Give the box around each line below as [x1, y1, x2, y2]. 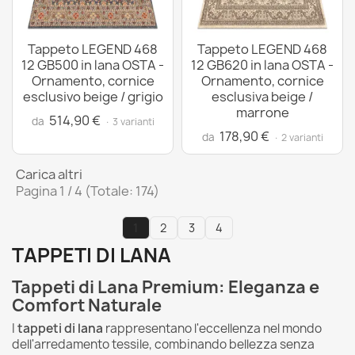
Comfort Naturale [12, 293, 162, 317]
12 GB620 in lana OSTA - [191, 56, 334, 74]
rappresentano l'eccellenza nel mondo [103, 319, 322, 337]
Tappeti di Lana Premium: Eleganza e [12, 275, 319, 299]
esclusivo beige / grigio [22, 88, 163, 105]
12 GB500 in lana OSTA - [21, 56, 164, 74]
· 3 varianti [104, 115, 155, 128]
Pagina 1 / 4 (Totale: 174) [16, 182, 159, 200]
